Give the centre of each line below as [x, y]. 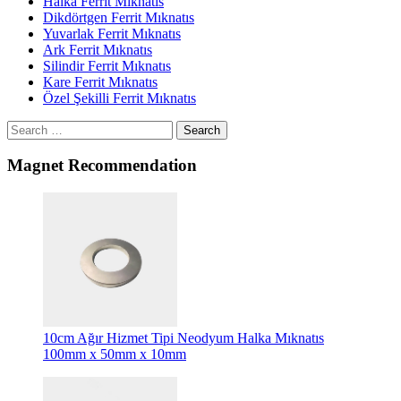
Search [202, 130]
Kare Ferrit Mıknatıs [100, 81]
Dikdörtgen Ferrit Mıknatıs [119, 17]
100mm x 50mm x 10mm [115, 354]
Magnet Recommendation [102, 166]
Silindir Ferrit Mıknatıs [107, 65]
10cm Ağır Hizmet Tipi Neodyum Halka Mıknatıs [183, 338]
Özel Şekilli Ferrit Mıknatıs [119, 98]
